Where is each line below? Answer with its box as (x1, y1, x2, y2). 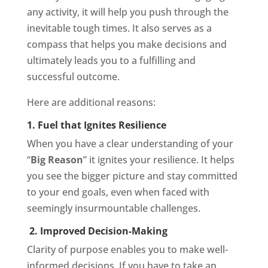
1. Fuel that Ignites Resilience (26, 118, 166, 132)
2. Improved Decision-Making (26, 224, 167, 237)
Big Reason (30, 153, 83, 166)
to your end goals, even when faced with (26, 185, 209, 199)
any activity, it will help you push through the (26, 5, 229, 19)
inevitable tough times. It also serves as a (26, 22, 212, 35)
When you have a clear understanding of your (26, 137, 233, 150)
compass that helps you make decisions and (26, 38, 227, 51)
